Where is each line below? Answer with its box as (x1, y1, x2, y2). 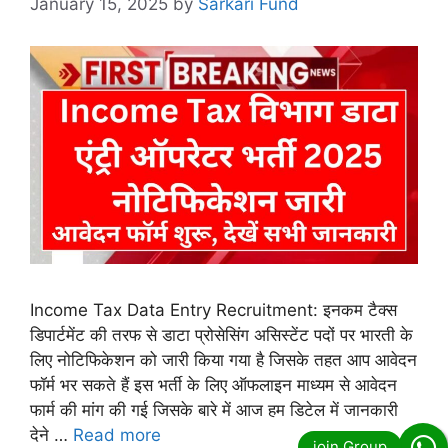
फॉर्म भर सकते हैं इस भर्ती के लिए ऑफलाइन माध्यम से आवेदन (30, 375, 397, 396)
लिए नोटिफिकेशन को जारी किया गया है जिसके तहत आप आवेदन (30, 350, 417, 371)
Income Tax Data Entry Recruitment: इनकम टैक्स (30, 300, 397, 321)
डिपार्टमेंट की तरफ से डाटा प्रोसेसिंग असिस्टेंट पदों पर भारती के (30, 325, 413, 346)
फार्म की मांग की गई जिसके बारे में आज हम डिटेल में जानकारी (30, 400, 398, 421)
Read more (73, 425, 161, 446)
